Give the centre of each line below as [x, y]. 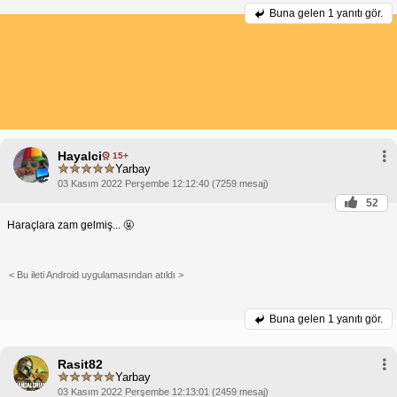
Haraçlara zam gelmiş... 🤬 [70, 225]
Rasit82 [80, 364]
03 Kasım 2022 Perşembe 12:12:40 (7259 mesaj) [163, 183]
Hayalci [80, 156]
